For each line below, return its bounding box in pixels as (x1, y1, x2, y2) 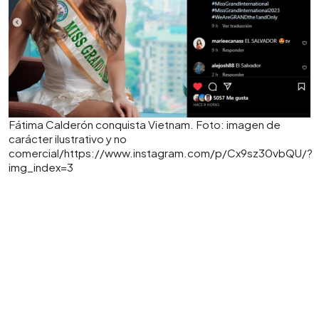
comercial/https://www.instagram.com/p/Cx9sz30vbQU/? (9, 145, 313, 159)
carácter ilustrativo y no (9, 131, 127, 145)
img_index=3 (9, 159, 73, 174)
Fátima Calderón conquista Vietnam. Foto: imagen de (9, 117, 281, 131)
